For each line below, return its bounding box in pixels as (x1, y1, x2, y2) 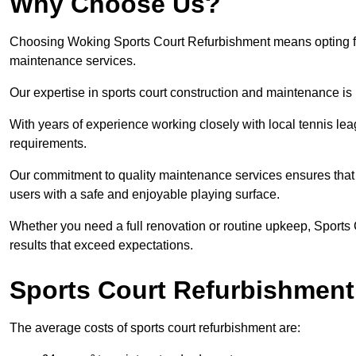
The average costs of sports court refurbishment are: (10, 321, 300, 335)
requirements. (10, 137, 87, 151)
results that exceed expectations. (10, 238, 193, 253)
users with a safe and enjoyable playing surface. (10, 188, 280, 202)
